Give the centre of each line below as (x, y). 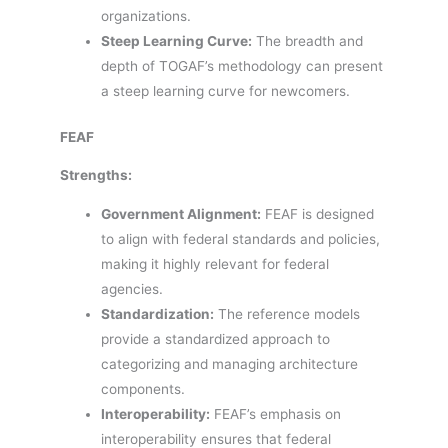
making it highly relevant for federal (215, 263)
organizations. (146, 16)
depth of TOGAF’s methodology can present (242, 66)
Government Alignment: (181, 213)
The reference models (287, 313)
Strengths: (96, 175)
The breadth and (308, 41)
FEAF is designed (318, 213)
